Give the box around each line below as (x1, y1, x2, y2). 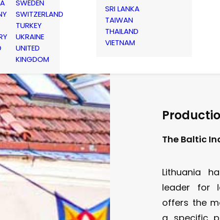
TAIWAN (105, 14, 133, 25)
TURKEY (16, 20, 42, 30)
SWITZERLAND (16, 9, 63, 19)
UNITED (16, 43, 40, 53)
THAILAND (105, 26, 138, 36)
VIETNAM (105, 37, 135, 48)
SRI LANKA (105, 3, 139, 14)
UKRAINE (16, 31, 44, 42)
